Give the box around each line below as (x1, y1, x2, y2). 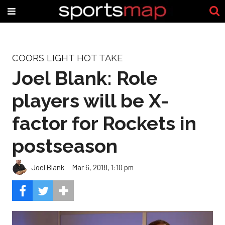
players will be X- (12, 89, 169, 112)
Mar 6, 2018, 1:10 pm (72, 162, 134, 172)
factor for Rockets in (12, 111, 196, 135)
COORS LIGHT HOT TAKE (12, 53, 123, 63)
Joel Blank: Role (12, 66, 158, 89)
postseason (12, 134, 118, 157)
